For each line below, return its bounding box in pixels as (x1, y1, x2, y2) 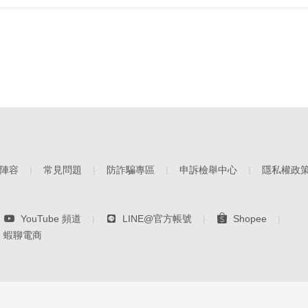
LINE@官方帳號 (122, 213, 192, 225)
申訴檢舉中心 (179, 164, 237, 176)
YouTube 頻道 (20, 213, 81, 225)
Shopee (232, 213, 267, 225)
